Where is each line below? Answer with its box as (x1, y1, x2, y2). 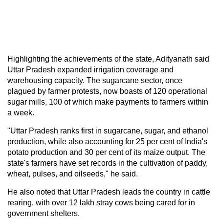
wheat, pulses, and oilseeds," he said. (7, 169, 138, 178)
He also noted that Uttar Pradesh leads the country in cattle (7, 187, 210, 196)
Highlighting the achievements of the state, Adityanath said (7, 54, 209, 63)
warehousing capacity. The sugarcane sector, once (7, 76, 182, 85)
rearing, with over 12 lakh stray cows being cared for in (7, 198, 195, 207)
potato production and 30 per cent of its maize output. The (7, 148, 205, 156)
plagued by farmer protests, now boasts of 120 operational (7, 87, 207, 95)
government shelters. (7, 209, 80, 218)
